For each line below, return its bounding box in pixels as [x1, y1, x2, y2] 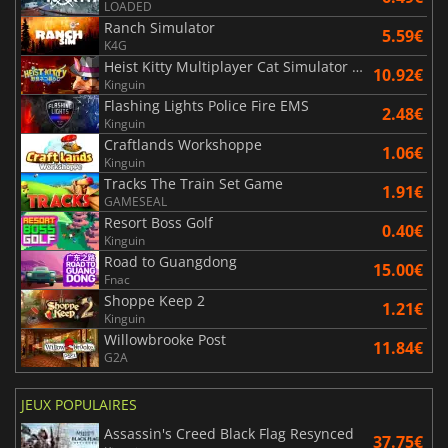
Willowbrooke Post [104, 329, 226, 349]
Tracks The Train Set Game [104, 173, 283, 193]
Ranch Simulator [104, 17, 215, 37]
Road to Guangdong [104, 251, 237, 271]
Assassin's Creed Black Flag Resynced [104, 423, 354, 443]
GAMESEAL [104, 192, 167, 210]
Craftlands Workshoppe [104, 134, 262, 154]
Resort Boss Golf [104, 212, 213, 232]
